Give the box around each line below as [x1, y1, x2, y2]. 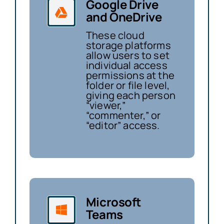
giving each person [85, 88, 175, 102]
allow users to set [85, 48, 169, 62]
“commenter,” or [85, 108, 161, 122]
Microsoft [85, 193, 141, 210]
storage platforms [85, 38, 171, 52]
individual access [85, 58, 167, 72]
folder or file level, [85, 78, 170, 92]
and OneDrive [85, 8, 162, 25]
